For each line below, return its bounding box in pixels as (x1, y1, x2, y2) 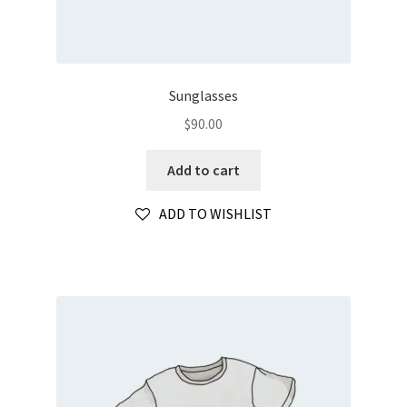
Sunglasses (169, 86, 238, 105)
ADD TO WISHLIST (159, 204, 272, 223)
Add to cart (167, 160, 240, 179)
